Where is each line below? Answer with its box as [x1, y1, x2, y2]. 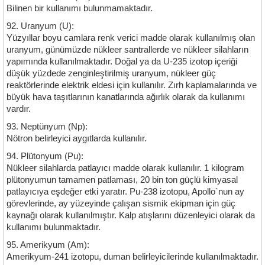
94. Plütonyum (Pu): [7, 151, 83, 161]
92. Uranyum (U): [7, 21, 74, 31]
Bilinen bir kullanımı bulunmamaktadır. [7, 4, 153, 13]
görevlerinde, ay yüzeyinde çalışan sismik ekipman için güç [7, 199, 235, 208]
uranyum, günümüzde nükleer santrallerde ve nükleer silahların [7, 45, 248, 54]
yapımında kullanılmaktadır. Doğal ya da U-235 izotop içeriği [7, 57, 237, 66]
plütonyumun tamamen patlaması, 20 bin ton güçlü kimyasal [7, 175, 238, 185]
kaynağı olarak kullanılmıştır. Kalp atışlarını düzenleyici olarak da [7, 211, 255, 220]
